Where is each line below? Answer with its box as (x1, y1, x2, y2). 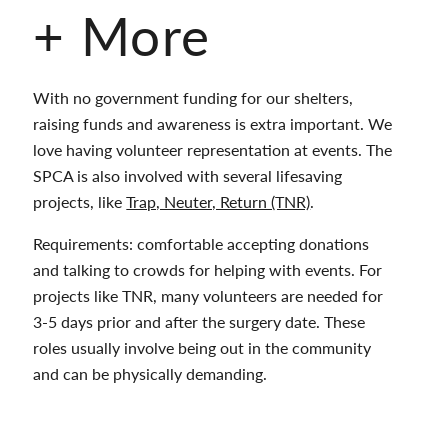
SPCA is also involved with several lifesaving (33, 163, 343, 187)
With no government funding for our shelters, (33, 85, 354, 109)
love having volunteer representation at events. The (33, 137, 393, 161)
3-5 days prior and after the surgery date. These (33, 309, 366, 333)
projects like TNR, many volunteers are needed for (33, 283, 384, 307)
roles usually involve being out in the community (33, 335, 372, 359)
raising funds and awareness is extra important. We (33, 111, 393, 135)
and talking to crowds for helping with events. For (33, 257, 383, 281)
